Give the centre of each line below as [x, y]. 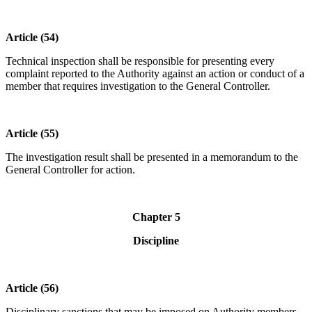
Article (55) [32, 134]
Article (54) [32, 38]
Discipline [156, 241]
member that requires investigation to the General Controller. [138, 86]
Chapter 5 [156, 217]
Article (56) [32, 288]
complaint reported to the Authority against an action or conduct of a [155, 74]
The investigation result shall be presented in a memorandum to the [152, 157]
